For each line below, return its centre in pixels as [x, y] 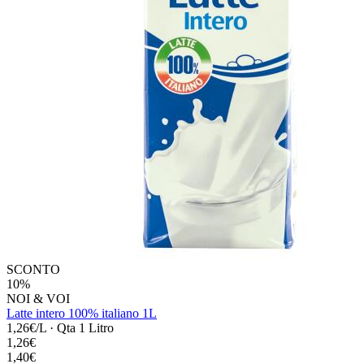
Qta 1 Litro [85, 327]
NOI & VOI [38, 298]
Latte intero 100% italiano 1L [82, 313]
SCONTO [33, 269]
